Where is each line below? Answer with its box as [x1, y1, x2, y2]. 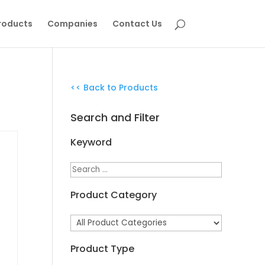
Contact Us [112, 18, 162, 30]
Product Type [70, 242, 135, 256]
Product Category [70, 188, 157, 202]
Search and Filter [70, 110, 160, 125]
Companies [47, 18, 98, 30]
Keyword [70, 135, 112, 149]
